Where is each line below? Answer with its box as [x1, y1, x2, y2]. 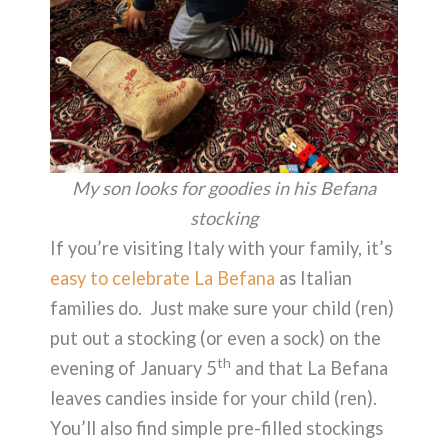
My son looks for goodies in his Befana [72, 176, 376, 199]
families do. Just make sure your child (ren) [50, 296, 394, 319]
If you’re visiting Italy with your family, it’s [50, 236, 392, 259]
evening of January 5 [50, 356, 217, 379]
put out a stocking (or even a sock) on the [50, 326, 381, 349]
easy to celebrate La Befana [50, 266, 275, 289]
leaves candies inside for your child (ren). [50, 386, 385, 409]
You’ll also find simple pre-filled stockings [50, 416, 383, 439]
